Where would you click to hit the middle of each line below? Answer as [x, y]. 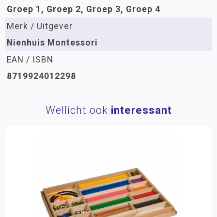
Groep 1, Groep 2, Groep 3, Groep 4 [84, 9]
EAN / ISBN [30, 60]
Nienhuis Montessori [52, 43]
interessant [141, 110]
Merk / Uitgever [40, 26]
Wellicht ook [78, 110]
